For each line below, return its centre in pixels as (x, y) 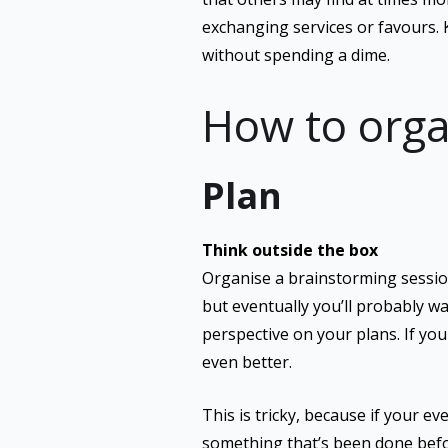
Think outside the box (289, 250)
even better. (246, 362)
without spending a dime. (295, 55)
